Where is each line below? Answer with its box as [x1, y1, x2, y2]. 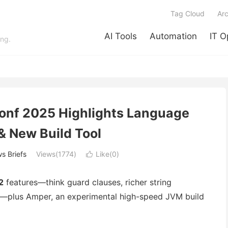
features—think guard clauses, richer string [4, 177, 172, 187]
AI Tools [104, 31, 137, 41]
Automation [150, 31, 197, 41]
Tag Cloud [170, 9, 205, 18]
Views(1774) [36, 150, 76, 158]
